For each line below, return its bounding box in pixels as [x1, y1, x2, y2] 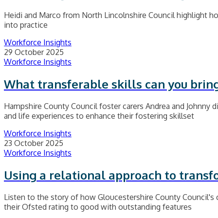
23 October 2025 [4, 138, 63, 148]
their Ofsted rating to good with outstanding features [4, 201, 192, 212]
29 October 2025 [4, 47, 64, 57]
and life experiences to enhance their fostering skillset [4, 111, 194, 121]
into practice [4, 20, 48, 30]
